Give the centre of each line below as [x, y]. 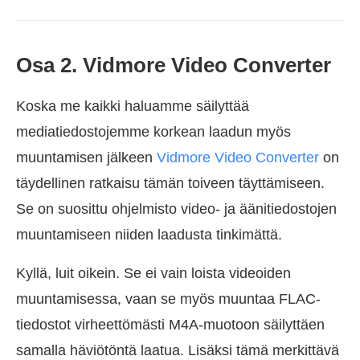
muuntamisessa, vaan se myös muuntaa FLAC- [168, 299]
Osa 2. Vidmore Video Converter [174, 65]
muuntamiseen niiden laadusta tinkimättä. [149, 235]
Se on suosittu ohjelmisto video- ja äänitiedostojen [176, 209]
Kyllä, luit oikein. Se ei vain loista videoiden [153, 274]
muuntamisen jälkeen [86, 158]
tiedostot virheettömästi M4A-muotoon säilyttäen [170, 325]
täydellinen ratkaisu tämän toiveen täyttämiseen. [170, 184]
